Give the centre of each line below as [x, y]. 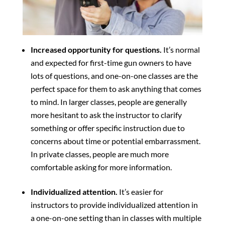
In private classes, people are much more [99, 154]
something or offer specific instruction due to [107, 128]
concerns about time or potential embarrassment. [115, 141]
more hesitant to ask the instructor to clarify [106, 115]
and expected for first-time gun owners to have [111, 62]
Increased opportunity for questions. [97, 49]
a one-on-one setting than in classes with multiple [116, 217]
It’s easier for [141, 191]
